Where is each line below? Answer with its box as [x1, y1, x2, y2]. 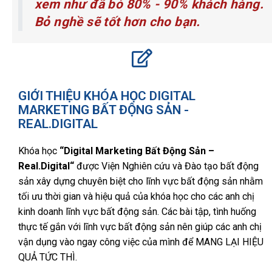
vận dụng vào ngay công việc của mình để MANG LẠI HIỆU [18, 236, 263, 248]
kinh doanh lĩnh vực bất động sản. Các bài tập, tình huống [18, 206, 256, 217]
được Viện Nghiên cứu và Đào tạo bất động [74, 160, 259, 172]
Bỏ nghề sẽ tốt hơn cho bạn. [35, 15, 200, 29]
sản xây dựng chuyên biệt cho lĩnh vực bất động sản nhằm [18, 175, 263, 187]
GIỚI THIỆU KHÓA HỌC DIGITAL [18, 89, 195, 103]
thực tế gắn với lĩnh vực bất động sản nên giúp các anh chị [18, 221, 262, 233]
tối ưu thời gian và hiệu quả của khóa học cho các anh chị [18, 191, 254, 202]
